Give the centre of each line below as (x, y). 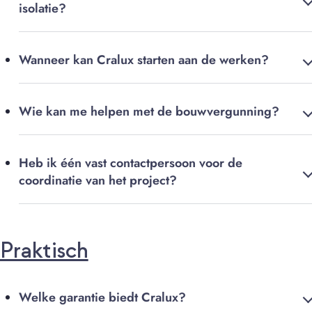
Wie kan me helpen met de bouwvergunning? (149, 112)
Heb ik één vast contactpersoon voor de (131, 163)
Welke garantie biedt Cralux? (102, 298)
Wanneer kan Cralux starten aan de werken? (144, 60)
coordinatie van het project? (98, 181)
